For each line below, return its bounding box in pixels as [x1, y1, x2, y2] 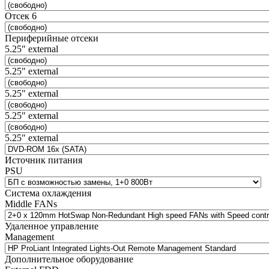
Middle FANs [5, 198, 57, 209]
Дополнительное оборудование [5, 253, 133, 264]
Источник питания [5, 154, 82, 165]
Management [5, 231, 54, 242]
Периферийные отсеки [5, 32, 98, 43]
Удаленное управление [5, 220, 98, 231]
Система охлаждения [5, 187, 91, 198]
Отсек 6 [5, 10, 37, 21]
